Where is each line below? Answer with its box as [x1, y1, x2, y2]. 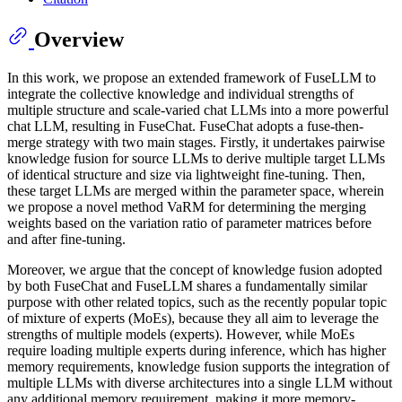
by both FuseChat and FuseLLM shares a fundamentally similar [7, 277, 367, 293]
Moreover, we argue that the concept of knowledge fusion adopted [7, 261, 382, 277]
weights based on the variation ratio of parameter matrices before [7, 214, 371, 231]
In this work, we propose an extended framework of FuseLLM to [7, 69, 376, 85]
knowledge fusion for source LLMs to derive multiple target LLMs [7, 150, 385, 166]
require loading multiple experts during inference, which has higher [7, 342, 386, 358]
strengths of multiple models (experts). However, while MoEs [7, 326, 354, 342]
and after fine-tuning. [7, 231, 126, 247]
